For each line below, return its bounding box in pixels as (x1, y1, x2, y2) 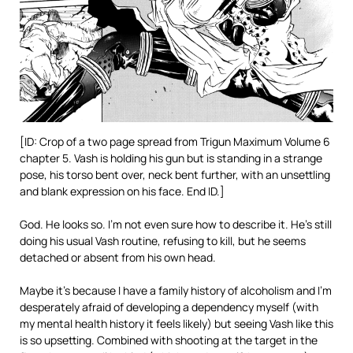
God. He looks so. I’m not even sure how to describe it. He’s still (20, 217, 332, 232)
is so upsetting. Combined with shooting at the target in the (20, 333, 318, 348)
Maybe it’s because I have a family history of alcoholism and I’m (20, 283, 332, 299)
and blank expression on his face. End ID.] (20, 184, 225, 199)
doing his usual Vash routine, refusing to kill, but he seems (20, 233, 306, 249)
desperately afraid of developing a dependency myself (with (20, 299, 318, 315)
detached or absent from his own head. (20, 250, 216, 266)
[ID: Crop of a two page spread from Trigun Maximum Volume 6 (20, 134, 330, 150)
